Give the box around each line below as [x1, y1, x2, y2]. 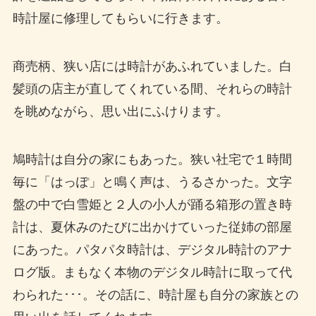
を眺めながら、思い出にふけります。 [12, 104, 229, 119]
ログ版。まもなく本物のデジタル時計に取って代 [12, 265, 292, 280]
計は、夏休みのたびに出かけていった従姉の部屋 [12, 220, 292, 235]
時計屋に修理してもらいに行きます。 [12, 11, 229, 26]
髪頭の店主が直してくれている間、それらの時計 [12, 82, 292, 97]
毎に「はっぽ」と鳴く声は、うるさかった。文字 [12, 175, 292, 190]
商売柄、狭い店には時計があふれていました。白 [12, 59, 292, 74]
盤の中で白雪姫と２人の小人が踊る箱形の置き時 [12, 197, 292, 212]
